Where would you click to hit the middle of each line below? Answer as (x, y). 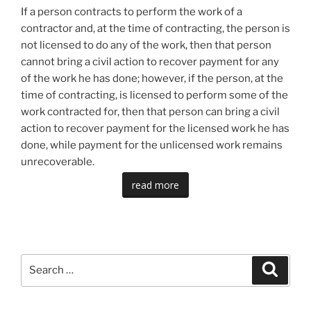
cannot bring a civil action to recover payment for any (150, 61)
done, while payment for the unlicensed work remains (152, 145)
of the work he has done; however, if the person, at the (152, 78)
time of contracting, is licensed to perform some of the (154, 95)
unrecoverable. (58, 161)
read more (155, 185)
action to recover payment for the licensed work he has (155, 128)
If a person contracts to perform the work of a (132, 11)
